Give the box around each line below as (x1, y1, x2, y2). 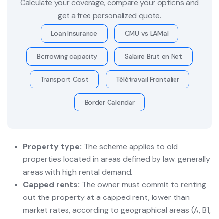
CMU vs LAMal (124, 28, 169, 38)
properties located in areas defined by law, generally (23, 153, 210, 164)
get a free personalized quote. (58, 10, 161, 21)
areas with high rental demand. (23, 166, 132, 177)
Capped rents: (23, 179, 80, 190)
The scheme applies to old (82, 141, 178, 152)
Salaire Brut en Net (125, 51, 182, 61)
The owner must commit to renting (80, 179, 206, 190)
